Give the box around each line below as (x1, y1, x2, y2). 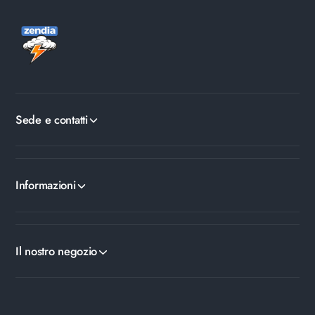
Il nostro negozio (15, 243, 98, 260)
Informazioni (15, 176, 76, 194)
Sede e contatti (15, 110, 88, 128)
